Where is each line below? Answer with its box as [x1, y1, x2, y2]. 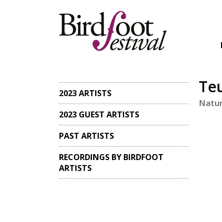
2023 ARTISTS [59, 88, 112, 99]
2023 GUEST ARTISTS [59, 109, 140, 120]
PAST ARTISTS [59, 130, 114, 141]
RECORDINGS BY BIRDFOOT [59, 152, 164, 163]
